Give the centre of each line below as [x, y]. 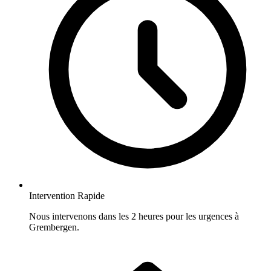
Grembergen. [54, 227]
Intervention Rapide [67, 196]
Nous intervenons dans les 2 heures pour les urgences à [134, 217]
